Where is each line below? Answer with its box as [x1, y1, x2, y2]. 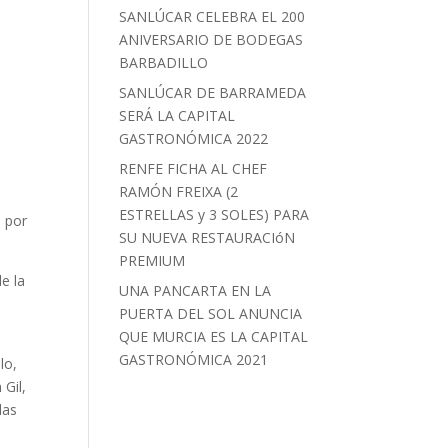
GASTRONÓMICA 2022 [119, 129, 269, 148]
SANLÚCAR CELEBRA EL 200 [119, 7, 306, 26]
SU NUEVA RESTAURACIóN [119, 228, 296, 247]
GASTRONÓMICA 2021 [119, 350, 269, 369]
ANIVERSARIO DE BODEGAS [119, 30, 304, 49]
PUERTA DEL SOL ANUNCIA [119, 304, 303, 323]
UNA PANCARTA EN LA [119, 281, 272, 300]
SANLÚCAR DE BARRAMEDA [119, 83, 307, 102]
